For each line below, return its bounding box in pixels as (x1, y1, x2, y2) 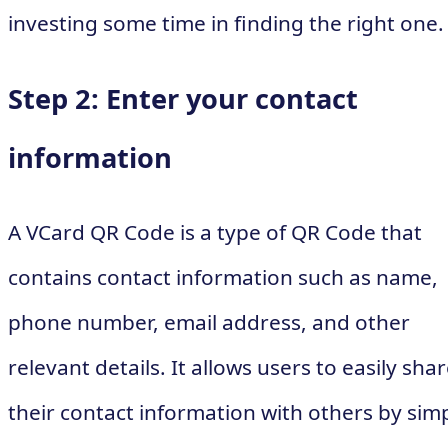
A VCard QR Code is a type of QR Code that (8, 217, 422, 246)
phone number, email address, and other (8, 307, 410, 336)
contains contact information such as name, (8, 262, 438, 291)
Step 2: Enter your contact (8, 79, 358, 117)
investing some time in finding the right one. (8, 9, 444, 38)
